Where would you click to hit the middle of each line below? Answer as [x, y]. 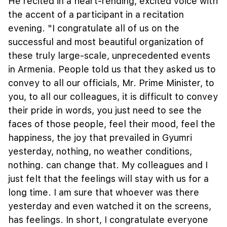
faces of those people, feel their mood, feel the [112, 124]
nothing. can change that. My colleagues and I [108, 165]
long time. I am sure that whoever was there [104, 193]
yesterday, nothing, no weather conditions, [100, 152]
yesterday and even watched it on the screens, [110, 206]
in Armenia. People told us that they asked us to [112, 69]
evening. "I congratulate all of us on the [94, 28]
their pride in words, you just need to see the [105, 110]
